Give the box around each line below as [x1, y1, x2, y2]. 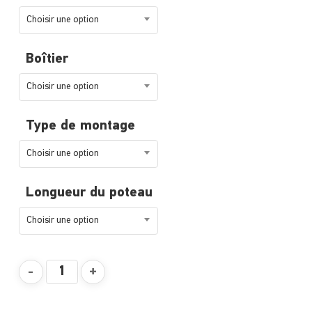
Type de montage [25, 119, 135, 134]
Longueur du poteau [25, 186, 153, 201]
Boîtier [25, 52, 68, 67]
